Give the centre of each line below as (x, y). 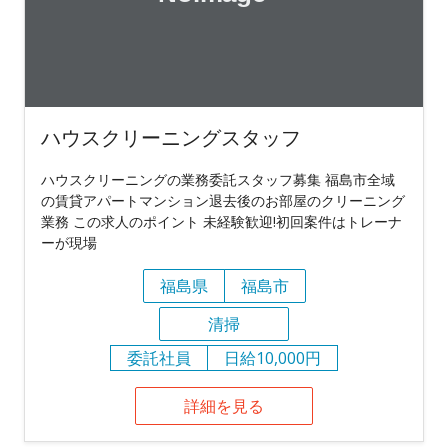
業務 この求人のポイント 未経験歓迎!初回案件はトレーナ (221, 222)
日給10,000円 (272, 358)
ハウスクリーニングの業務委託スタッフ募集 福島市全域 (218, 180)
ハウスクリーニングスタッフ (171, 138)
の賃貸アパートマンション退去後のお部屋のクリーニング (223, 201)
